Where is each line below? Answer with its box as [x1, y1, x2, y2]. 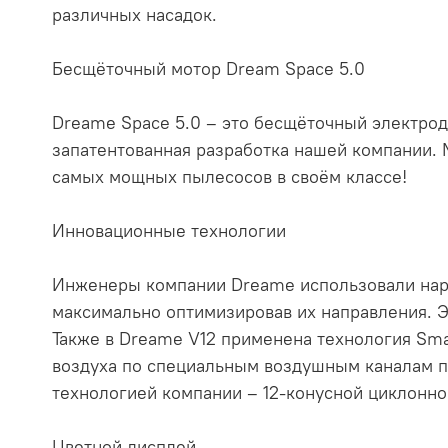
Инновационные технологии [52, 219, 286, 243]
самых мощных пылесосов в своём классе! [52, 165, 407, 189]
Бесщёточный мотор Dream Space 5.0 [52, 57, 365, 81]
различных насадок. [52, 3, 217, 27]
